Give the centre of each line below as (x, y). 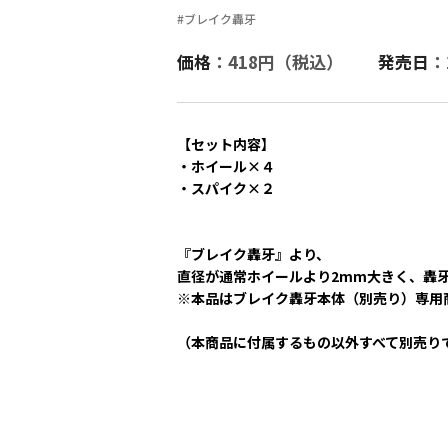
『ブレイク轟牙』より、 (253, 254)
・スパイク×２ (226, 188)
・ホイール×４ (226, 166)
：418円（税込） (277, 61)
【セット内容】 (226, 144)
